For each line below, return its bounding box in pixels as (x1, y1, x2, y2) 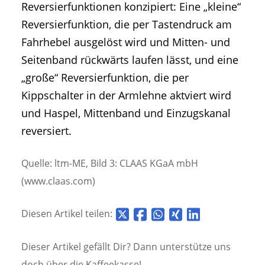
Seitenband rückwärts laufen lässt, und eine (21, 52, 238, 67)
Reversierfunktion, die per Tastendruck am (21, 17, 232, 31)
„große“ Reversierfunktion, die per (21, 70, 189, 85)
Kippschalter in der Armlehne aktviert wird (21, 88, 231, 102)
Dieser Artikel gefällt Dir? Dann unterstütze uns (21, 240, 231, 253)
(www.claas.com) (21, 174, 95, 188)
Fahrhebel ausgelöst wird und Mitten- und (21, 34, 230, 49)
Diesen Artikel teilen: (21, 207, 115, 221)
